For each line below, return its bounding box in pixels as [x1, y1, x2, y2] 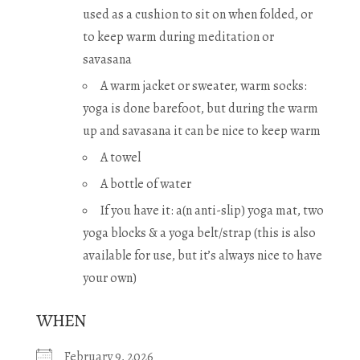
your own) [83, 269, 137, 288]
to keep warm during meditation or [83, 28, 274, 47]
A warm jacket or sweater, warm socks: [100, 77, 307, 96]
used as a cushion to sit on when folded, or [83, 6, 313, 24]
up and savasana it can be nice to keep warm [83, 122, 321, 141]
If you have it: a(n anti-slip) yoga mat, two [100, 202, 324, 220]
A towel [100, 149, 141, 167]
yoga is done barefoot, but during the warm [83, 100, 318, 118]
